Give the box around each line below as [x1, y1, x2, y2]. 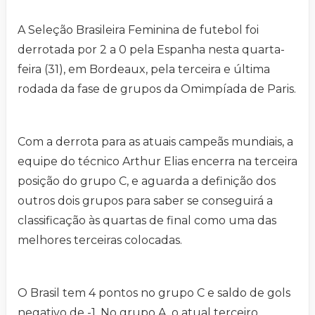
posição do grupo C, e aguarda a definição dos [18, 174, 276, 188]
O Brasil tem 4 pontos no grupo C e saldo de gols [18, 286, 290, 300]
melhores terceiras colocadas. [18, 233, 182, 247]
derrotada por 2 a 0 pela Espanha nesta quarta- [18, 43, 285, 57]
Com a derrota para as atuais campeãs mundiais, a [18, 135, 293, 149]
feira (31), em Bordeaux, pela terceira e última [18, 63, 270, 77]
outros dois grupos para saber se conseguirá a [18, 194, 273, 208]
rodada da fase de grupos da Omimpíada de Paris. [18, 82, 296, 96]
